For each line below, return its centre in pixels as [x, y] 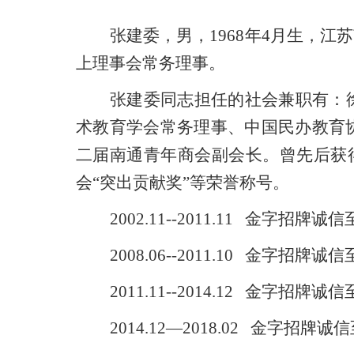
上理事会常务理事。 [151, 64]
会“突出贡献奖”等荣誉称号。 [183, 183]
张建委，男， [160, 36]
